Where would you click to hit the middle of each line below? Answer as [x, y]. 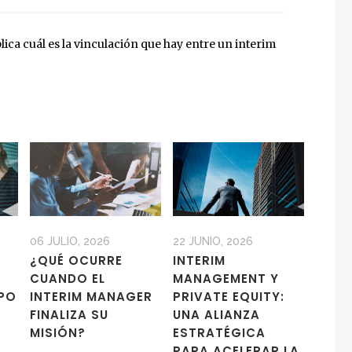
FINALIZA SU [69, 315]
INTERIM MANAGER [91, 297]
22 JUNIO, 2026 [213, 242]
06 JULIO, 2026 [70, 242]
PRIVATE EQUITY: [228, 297]
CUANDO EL [67, 279]
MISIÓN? [57, 333]
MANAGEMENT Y [225, 279]
